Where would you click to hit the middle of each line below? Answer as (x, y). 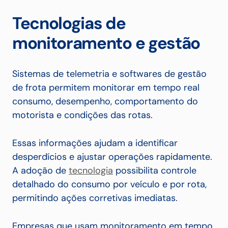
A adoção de (40, 171)
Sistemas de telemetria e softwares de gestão (109, 74)
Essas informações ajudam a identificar (95, 143)
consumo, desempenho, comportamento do (105, 102)
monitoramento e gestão (106, 43)
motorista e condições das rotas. (84, 115)
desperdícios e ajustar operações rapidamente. (112, 157)
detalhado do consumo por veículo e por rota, (109, 184)
